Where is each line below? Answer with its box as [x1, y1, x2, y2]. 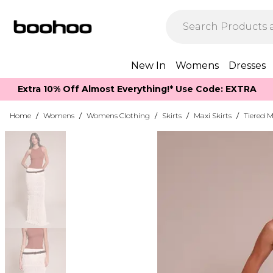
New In [131, 60, 166, 71]
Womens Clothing [87, 111, 150, 120]
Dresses [229, 60, 266, 71]
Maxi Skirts [194, 111, 232, 120]
